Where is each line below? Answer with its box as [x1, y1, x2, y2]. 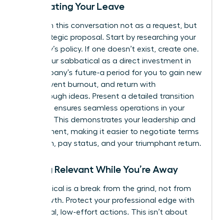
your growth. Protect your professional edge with [18, 196, 194, 205]
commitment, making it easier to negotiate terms [18, 128, 199, 136]
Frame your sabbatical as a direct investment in [18, 57, 191, 65]
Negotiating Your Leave [18, 1, 125, 12]
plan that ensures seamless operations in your [18, 104, 185, 112]
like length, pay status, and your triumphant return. [18, 139, 201, 148]
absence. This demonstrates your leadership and [18, 116, 195, 124]
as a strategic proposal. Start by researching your [18, 33, 196, 42]
